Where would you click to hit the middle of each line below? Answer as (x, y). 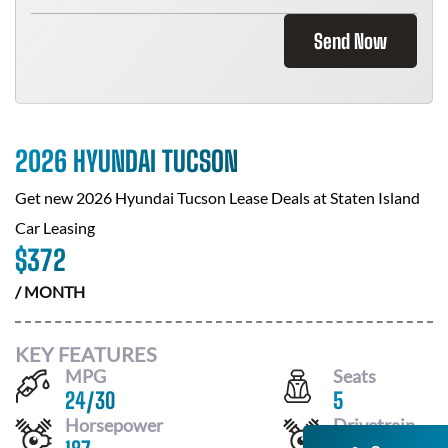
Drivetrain (374, 424)
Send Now (350, 41)
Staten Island (375, 197)
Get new (45, 197)
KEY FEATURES (86, 353)
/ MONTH (50, 291)
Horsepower (114, 424)
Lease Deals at (278, 197)
